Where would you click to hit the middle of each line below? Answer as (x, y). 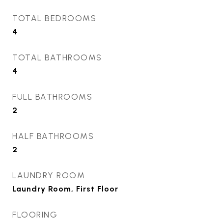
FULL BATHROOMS (52, 97)
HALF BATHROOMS (53, 136)
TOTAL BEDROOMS (54, 18)
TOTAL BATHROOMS (57, 57)
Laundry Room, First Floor (65, 189)
